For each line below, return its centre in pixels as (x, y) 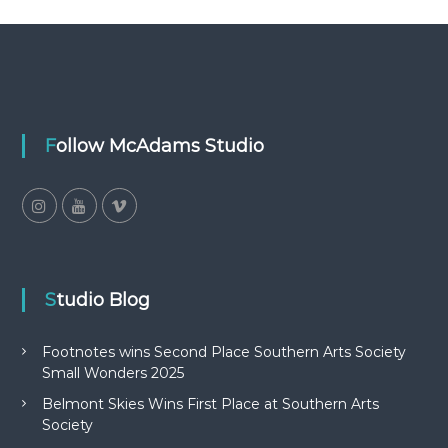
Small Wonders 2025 (112, 373)
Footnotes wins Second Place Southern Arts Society (223, 352)
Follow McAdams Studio (159, 146)
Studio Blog (102, 300)
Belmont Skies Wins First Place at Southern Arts (210, 404)
